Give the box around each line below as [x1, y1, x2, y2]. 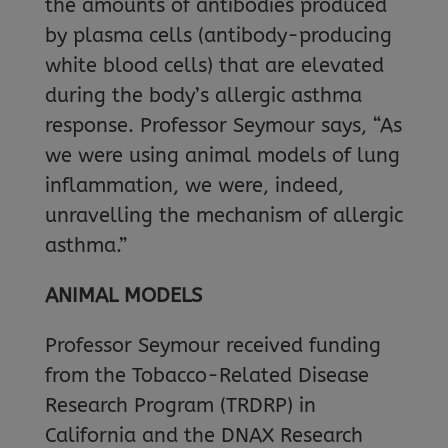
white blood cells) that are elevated [44, 54, 384, 77]
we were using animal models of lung [44, 144, 400, 167]
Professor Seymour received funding [44, 334, 381, 357]
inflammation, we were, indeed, [44, 174, 344, 197]
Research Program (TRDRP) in [44, 394, 316, 417]
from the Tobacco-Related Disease [44, 364, 369, 387]
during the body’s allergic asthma [44, 84, 362, 107]
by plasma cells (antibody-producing [44, 24, 392, 47]
